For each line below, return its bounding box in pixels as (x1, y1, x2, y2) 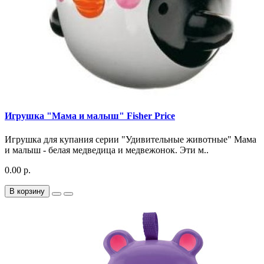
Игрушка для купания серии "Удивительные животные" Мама (5, 134, 256, 144)
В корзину (9, 186, 45, 196)
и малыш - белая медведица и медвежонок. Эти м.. (5, 144, 209, 155)
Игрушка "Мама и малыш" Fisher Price (5, 111, 175, 121)
